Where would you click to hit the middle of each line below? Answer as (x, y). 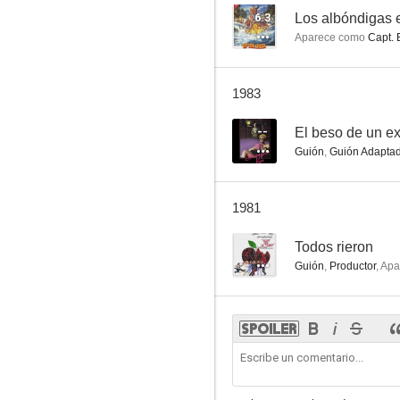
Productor (353, 266)
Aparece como (330, 37)
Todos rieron (334, 247)
